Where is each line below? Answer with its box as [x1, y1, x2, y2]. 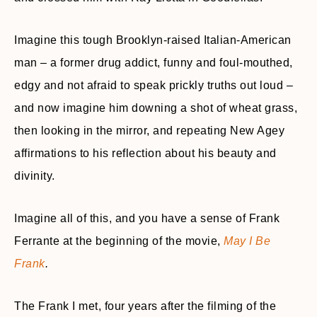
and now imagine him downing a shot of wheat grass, [14, 102, 297, 115]
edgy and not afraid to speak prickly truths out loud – [14, 79, 293, 92]
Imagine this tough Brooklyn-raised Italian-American [14, 34, 292, 47]
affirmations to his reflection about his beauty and [14, 147, 277, 160]
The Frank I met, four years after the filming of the [14, 300, 276, 313]
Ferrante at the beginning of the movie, [14, 235, 224, 248]
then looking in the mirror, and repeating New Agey [14, 125, 284, 137]
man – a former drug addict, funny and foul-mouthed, [14, 57, 293, 69]
